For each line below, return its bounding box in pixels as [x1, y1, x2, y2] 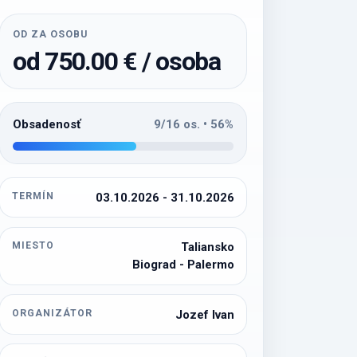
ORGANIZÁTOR [12, 307, 92, 319]
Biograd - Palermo [131, 257, 234, 273]
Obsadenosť [13, 116, 81, 131]
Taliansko [180, 240, 234, 255]
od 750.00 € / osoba [13, 45, 221, 76]
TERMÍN [12, 190, 55, 202]
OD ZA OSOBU [13, 28, 88, 41]
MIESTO [12, 240, 55, 252]
